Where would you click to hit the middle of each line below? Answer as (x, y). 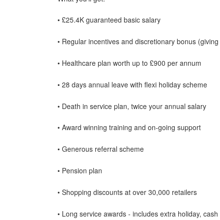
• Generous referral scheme (101, 149)
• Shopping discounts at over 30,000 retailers (127, 192)
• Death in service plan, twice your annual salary (132, 106)
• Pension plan (80, 170)
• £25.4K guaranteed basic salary (109, 20)
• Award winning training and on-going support (129, 127)
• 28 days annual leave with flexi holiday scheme (132, 84)
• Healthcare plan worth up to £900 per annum (129, 63)
